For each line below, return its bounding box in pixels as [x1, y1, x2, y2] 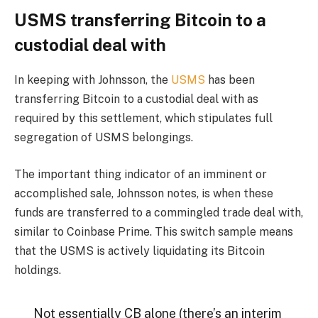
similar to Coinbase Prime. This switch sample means [14, 224, 293, 238]
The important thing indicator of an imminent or [14, 167, 267, 181]
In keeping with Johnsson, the [14, 73, 171, 87]
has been [205, 73, 255, 87]
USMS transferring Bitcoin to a [14, 10, 266, 31]
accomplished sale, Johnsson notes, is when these [14, 186, 273, 200]
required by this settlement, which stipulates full [14, 111, 273, 126]
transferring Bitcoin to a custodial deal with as [14, 92, 258, 106]
